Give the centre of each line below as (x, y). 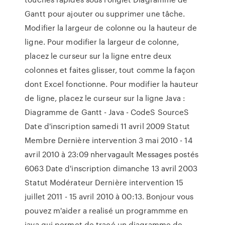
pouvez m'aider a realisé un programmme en (106, 210)
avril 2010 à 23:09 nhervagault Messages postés (111, 154)
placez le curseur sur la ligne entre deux (98, 56)
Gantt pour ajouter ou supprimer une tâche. (105, 14)
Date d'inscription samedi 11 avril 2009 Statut (107, 126)
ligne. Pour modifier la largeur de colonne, (102, 42)
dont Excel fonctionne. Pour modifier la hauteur (111, 84)
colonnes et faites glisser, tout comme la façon (110, 70)
